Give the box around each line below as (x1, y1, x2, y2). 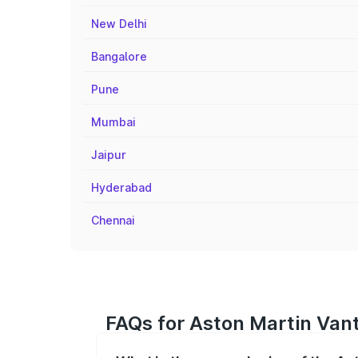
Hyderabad (91, 181, 152, 194)
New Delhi (91, 17, 147, 30)
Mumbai (91, 115, 136, 129)
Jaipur (91, 148, 126, 161)
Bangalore (91, 50, 147, 63)
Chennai (91, 213, 135, 227)
